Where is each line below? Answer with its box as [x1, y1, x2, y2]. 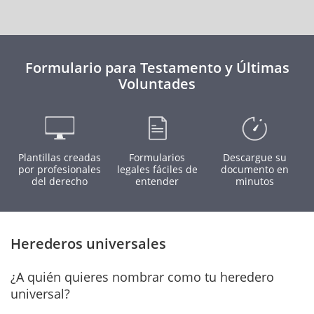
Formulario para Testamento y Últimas [25, 58, 289, 77]
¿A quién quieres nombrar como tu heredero [11, 268, 274, 285]
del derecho [31, 175, 88, 188]
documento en [220, 163, 289, 176]
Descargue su [222, 151, 287, 164]
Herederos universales [11, 234, 166, 253]
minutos [235, 175, 274, 188]
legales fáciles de [116, 163, 198, 176]
